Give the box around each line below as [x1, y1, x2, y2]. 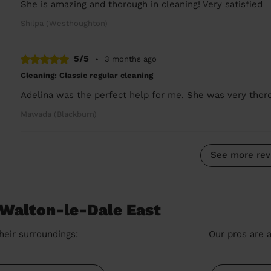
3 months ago [105, 54, 157, 64]
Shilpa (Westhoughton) [21, 19, 108, 28]
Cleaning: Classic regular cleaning [21, 70, 154, 80]
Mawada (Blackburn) [21, 109, 97, 119]
